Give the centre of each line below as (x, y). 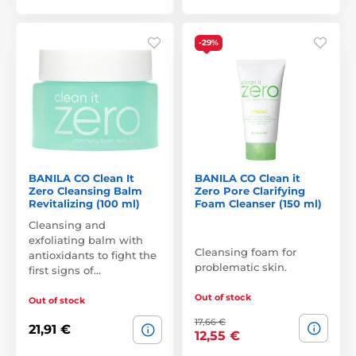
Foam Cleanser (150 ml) (258, 203)
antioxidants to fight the (93, 255)
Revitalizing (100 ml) (84, 203)
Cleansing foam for (246, 252)
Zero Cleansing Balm (85, 190)
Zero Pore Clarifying (250, 190)
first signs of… (65, 270)
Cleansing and (67, 224)
